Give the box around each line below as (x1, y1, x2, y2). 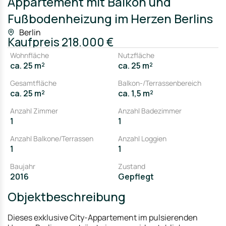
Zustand (118, 161, 145, 171)
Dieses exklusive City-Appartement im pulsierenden (8, 212, 198, 223)
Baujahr (10, 161, 35, 171)
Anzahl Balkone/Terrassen (10, 134, 93, 143)
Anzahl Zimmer (10, 106, 58, 116)
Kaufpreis (8, 34, 60, 50)
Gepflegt (118, 171, 154, 182)
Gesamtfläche (10, 78, 56, 88)
